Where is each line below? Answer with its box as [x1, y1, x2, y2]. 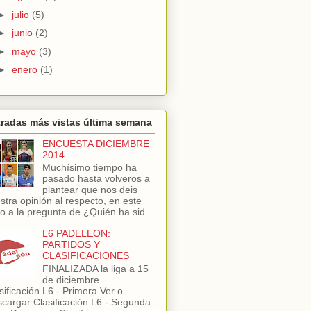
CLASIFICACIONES [42, 250, 129, 262]
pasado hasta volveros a [42, 173, 150, 185]
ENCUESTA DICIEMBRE [42, 137, 149, 149]
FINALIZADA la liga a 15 [42, 263, 149, 275]
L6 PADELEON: [42, 228, 110, 239]
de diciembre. [42, 274, 102, 286]
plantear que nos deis [42, 184, 137, 196]
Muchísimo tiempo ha [42, 162, 137, 174]
